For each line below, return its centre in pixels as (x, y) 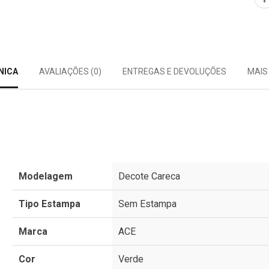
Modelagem (46, 176)
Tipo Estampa (50, 204)
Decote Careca (150, 176)
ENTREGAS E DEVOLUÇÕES (174, 71)
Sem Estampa (148, 204)
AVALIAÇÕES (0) (70, 71)
